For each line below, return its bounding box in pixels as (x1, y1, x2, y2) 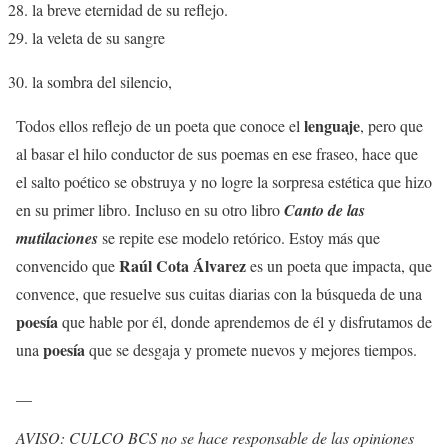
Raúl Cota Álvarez (119, 253, 246, 277)
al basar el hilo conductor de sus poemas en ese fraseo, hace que (16, 142, 418, 164)
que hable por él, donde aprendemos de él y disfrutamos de (58, 310, 432, 332)
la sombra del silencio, (32, 70, 172, 92)
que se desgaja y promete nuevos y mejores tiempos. (85, 338, 417, 360)
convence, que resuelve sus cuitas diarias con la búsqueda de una (16, 282, 422, 304)
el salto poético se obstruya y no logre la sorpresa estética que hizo (16, 170, 432, 192)
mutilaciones (16, 226, 98, 249)
